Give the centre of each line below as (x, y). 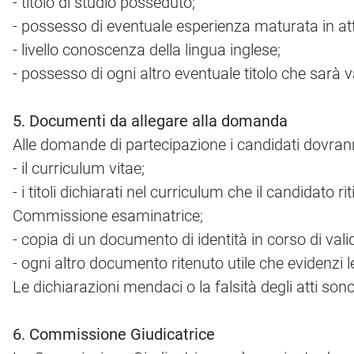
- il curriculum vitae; (79, 169)
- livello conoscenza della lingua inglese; (147, 50)
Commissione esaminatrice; (108, 216)
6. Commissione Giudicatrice (114, 335)
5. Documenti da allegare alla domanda (150, 121)
